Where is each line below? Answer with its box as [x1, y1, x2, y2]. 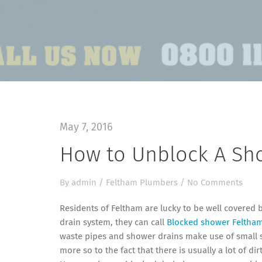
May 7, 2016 [60, 122, 113, 133]
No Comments [187, 178, 243, 187]
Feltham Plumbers [106, 178, 178, 187]
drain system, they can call [60, 218, 167, 227]
